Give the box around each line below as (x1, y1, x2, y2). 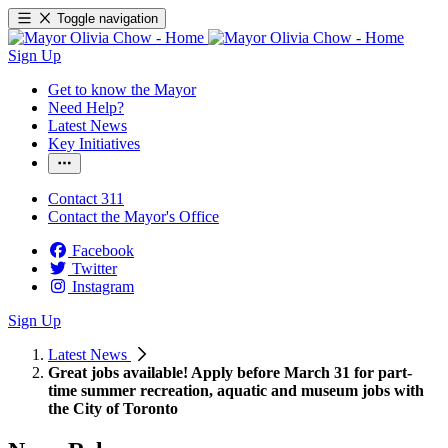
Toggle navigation (57, 11, 159, 26)
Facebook (72, 242, 134, 259)
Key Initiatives (48, 135, 140, 152)
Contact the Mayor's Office (48, 208, 219, 225)
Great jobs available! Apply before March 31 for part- (48, 364, 412, 381)
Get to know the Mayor (48, 81, 196, 98)
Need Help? (48, 99, 124, 116)
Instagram (72, 278, 134, 295)
